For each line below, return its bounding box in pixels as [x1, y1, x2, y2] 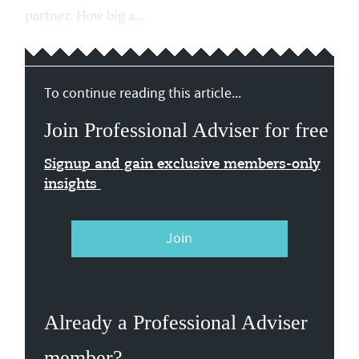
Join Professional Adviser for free [44, 119, 329, 142]
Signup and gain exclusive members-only [44, 158, 321, 171]
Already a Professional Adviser [44, 311, 308, 334]
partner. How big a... [25, 7, 144, 23]
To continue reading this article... [44, 84, 241, 103]
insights [44, 178, 101, 192]
